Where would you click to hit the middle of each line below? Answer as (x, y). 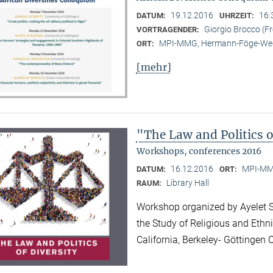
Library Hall (187, 183)
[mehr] (154, 67)
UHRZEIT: (237, 15)
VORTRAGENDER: (168, 29)
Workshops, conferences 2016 (199, 151)
